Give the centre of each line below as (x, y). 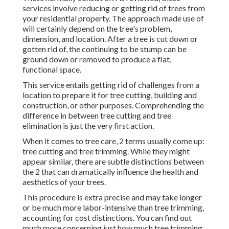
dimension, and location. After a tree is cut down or (110, 39)
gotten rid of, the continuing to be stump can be (105, 49)
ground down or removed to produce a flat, (97, 59)
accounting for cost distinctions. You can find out (107, 218)
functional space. (52, 70)
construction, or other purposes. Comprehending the (113, 105)
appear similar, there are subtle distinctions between (113, 162)
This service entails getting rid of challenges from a (111, 85)
